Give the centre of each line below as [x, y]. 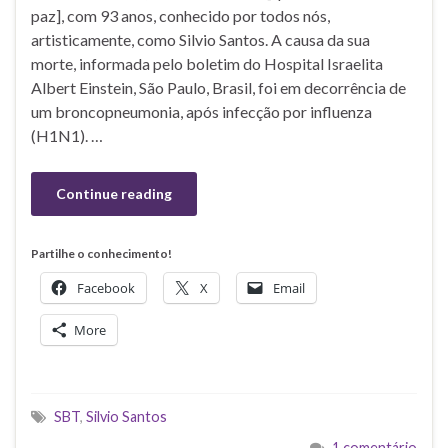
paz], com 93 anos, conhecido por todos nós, [180, 15]
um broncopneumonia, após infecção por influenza [201, 111]
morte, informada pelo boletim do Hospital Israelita [207, 63]
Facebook [106, 287]
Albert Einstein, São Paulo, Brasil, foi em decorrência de [218, 87]
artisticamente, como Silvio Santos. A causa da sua [200, 39]
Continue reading [114, 193]
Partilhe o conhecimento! [101, 253]
